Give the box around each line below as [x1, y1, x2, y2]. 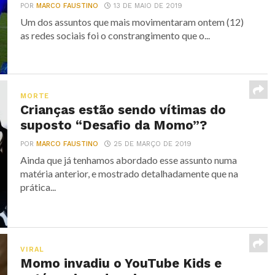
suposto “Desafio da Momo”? [20, 118, 207, 133]
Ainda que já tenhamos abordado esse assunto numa [20, 154, 238, 166]
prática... [20, 181, 56, 193]
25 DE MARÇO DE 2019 [114, 140, 192, 148]
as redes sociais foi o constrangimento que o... [20, 29, 211, 41]
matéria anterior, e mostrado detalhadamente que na [20, 168, 239, 179]
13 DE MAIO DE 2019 [114, 2, 183, 10]
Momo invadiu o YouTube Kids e [20, 256, 222, 271]
